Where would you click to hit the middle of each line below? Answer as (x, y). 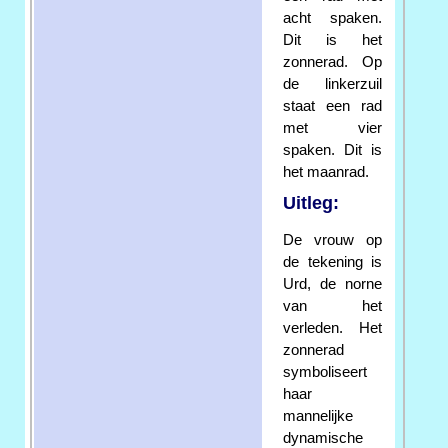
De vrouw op (332, 239)
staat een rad (332, 105)
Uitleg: (311, 202)
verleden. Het (332, 327)
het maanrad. (326, 171)
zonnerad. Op (332, 61)
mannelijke (318, 415)
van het (332, 305)
